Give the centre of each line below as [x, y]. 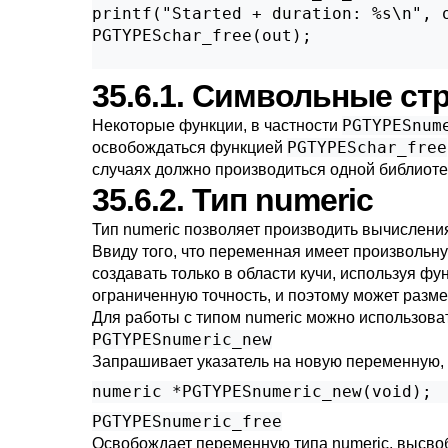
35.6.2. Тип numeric [232, 200]
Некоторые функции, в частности [217, 125]
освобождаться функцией [189, 147]
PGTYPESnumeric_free [187, 421]
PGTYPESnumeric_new [182, 339]
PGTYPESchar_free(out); [202, 35]
